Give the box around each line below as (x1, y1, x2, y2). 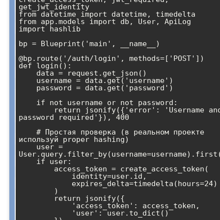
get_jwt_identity (19, 2, 89, 12)
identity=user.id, (19, 172, 72, 181)
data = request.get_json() (19, 69, 36, 78)
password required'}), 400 (19, 113, 129, 122)
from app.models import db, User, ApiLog (19, 17, 191, 27)
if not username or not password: (19, 98, 36, 108)
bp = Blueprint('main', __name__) (19, 39, 160, 49)
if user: (19, 157, 36, 166)
